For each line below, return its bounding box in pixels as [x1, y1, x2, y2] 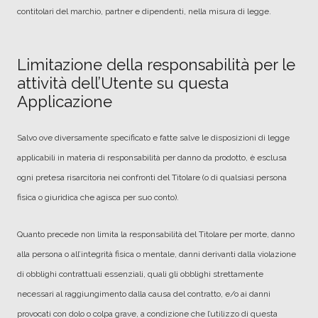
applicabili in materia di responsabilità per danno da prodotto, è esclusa [17, 153, 287, 163]
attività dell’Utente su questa [17, 74, 229, 92]
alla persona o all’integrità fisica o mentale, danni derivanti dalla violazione [17, 249, 296, 259]
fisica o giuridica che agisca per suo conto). [17, 192, 179, 202]
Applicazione [17, 92, 112, 111]
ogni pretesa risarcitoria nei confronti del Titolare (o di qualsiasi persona [17, 172, 287, 182]
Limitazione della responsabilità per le [17, 55, 295, 74]
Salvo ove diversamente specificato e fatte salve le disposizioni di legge [17, 133, 290, 143]
